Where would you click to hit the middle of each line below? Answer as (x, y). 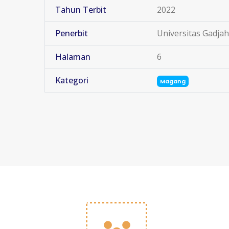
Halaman (73, 57)
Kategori (72, 80)
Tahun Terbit (81, 10)
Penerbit (72, 33)
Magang (173, 81)
